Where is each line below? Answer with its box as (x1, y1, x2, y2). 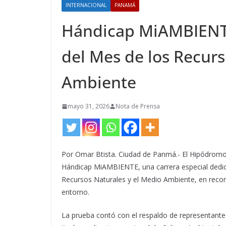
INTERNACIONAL (66, 2, 106, 9)
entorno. (62, 187, 89, 197)
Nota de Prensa (116, 102, 160, 110)
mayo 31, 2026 (68, 102, 109, 110)
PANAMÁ (115, 2, 135, 9)
